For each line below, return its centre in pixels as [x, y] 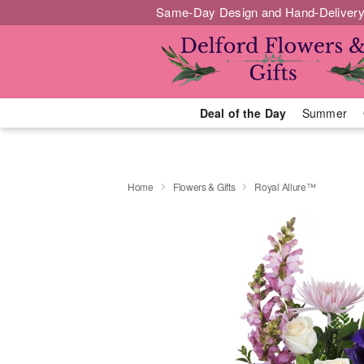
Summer [325, 113]
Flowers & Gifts [204, 186]
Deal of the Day [243, 113]
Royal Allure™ [285, 186]
